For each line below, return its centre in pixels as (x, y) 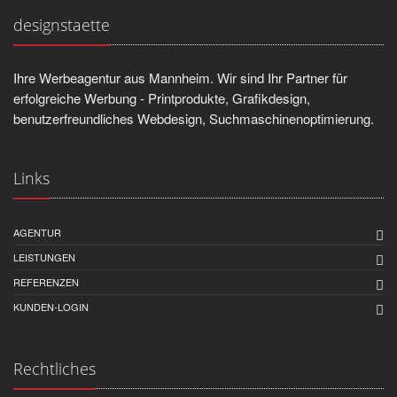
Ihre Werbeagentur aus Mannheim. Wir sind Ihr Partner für (180, 78)
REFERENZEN (46, 282)
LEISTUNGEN (44, 257)
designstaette (62, 25)
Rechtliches (54, 369)
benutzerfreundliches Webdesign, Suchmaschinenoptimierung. (194, 118)
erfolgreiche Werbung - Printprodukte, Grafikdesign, (162, 98)
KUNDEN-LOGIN (51, 307)
